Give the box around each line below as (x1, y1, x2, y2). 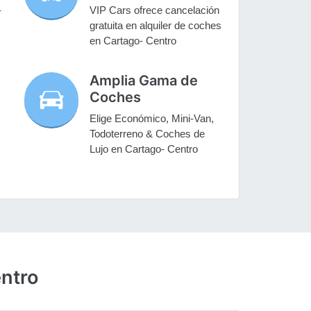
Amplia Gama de (90, 72, 199, 90)
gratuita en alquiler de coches (90, 19, 222, 32)
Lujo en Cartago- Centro (90, 143, 199, 155)
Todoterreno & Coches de (90, 128, 205, 140)
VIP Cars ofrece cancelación (90, 4, 220, 17)
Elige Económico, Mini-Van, (90, 112, 215, 125)
